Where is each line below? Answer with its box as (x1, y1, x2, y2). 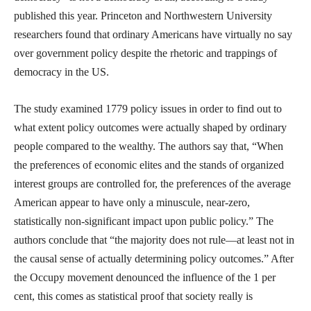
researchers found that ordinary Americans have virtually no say (14, 28, 292, 41)
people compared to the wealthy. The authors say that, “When (14, 140, 283, 153)
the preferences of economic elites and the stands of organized (14, 159, 284, 171)
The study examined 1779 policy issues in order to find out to (14, 103, 282, 115)
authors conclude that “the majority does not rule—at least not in (14, 234, 294, 246)
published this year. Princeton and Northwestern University (14, 10, 272, 22)
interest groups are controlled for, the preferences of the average (14, 178, 291, 190)
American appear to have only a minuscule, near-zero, (14, 196, 250, 209)
